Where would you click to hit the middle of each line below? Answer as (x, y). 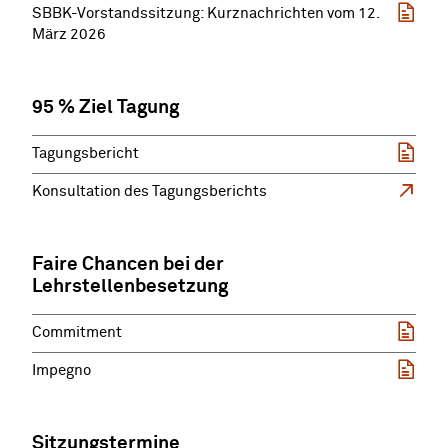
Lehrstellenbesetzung (130, 287)
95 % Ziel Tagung (105, 107)
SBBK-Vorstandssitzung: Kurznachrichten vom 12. (205, 13)
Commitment (77, 333)
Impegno (61, 371)
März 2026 (69, 34)
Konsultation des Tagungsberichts (149, 191)
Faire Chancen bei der (128, 265)
